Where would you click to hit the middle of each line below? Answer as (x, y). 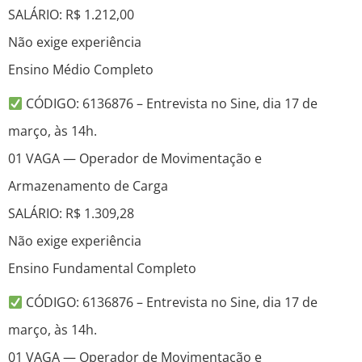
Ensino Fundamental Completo (102, 269)
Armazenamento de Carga (88, 186)
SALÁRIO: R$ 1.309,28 (71, 214)
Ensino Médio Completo (81, 70)
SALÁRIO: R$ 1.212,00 (71, 15)
